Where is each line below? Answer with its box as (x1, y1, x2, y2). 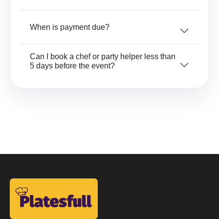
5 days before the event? (30, 62, 115, 70)
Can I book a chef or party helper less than (30, 52, 175, 61)
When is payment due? (30, 22, 109, 31)
